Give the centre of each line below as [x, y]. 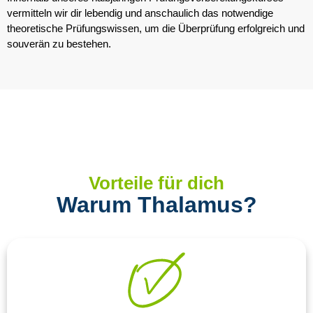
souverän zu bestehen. [59, 43]
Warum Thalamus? [156, 205]
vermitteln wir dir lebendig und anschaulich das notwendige [140, 13]
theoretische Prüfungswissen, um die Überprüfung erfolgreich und [156, 28]
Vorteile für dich [156, 183]
